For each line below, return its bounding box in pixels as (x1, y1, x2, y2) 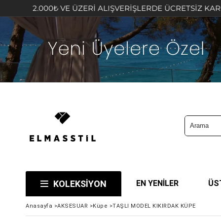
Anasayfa (26, 202, 52, 209)
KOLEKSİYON (53, 178, 107, 189)
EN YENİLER (136, 178, 179, 188)
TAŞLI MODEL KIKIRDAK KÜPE (112, 202, 196, 209)
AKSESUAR (57, 202, 88, 209)
